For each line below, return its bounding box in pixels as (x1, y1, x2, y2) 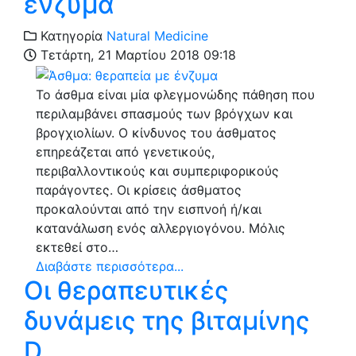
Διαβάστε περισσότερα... (36, 257, 184, 274)
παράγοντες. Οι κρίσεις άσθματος (36, 181, 242, 198)
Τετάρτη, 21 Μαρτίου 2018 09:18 (37, 47, 236, 64)
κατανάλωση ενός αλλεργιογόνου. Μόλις (36, 219, 285, 236)
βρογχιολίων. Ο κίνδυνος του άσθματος (36, 124, 277, 141)
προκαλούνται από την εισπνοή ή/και (36, 200, 261, 217)
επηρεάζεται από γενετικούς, (36, 143, 215, 160)
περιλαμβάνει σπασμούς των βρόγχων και (36, 105, 292, 122)
